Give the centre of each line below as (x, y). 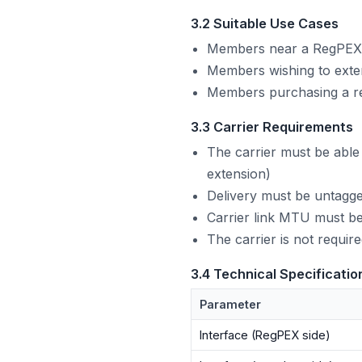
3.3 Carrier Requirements (272, 126)
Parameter (231, 304)
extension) (239, 173)
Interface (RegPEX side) (265, 335)
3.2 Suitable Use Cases (265, 23)
